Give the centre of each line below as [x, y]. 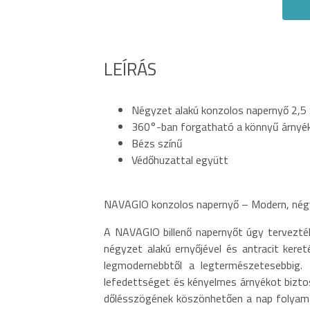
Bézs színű [157, 143]
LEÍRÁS [130, 69]
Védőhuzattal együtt [180, 159]
